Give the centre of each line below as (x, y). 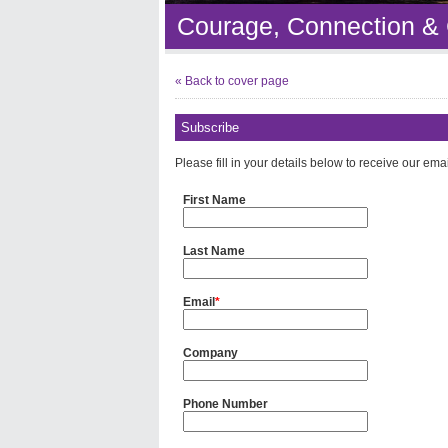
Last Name (214, 251)
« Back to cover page (232, 81)
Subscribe (210, 127)
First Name (214, 200)
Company (210, 353)
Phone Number (225, 404)
